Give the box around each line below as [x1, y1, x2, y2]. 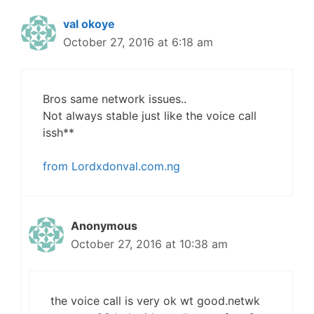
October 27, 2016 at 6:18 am [63, 35, 213, 49]
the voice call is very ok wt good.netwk [50, 294, 260, 308]
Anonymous [71, 219, 137, 233]
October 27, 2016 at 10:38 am [71, 237, 228, 251]
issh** [43, 125, 74, 139]
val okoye [63, 17, 115, 31]
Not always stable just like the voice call [43, 109, 257, 123]
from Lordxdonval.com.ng [43, 159, 180, 173]
